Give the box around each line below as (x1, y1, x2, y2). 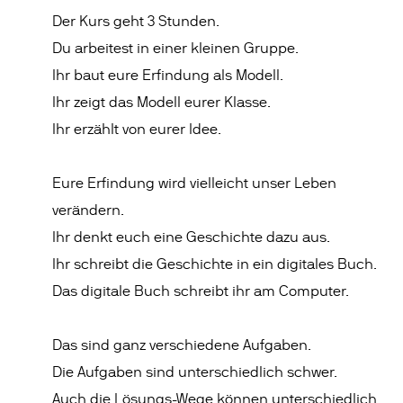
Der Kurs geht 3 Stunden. (52, 13, 220, 30)
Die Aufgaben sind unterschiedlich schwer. (52, 364, 338, 381)
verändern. (52, 202, 125, 219)
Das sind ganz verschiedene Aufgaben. (52, 337, 312, 354)
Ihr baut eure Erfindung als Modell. (52, 67, 284, 84)
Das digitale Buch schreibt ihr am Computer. (52, 283, 350, 300)
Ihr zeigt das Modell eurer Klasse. (52, 94, 272, 111)
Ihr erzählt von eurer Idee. (52, 121, 222, 138)
